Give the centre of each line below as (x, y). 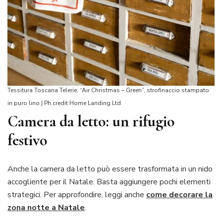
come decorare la (179, 195)
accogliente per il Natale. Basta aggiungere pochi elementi (109, 182)
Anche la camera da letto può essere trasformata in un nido (110, 169)
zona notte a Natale (46, 208)
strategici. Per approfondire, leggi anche (77, 195)
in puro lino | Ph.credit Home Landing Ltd (64, 103)
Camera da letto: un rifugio (91, 121)
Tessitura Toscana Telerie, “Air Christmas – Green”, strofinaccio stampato (108, 90)
